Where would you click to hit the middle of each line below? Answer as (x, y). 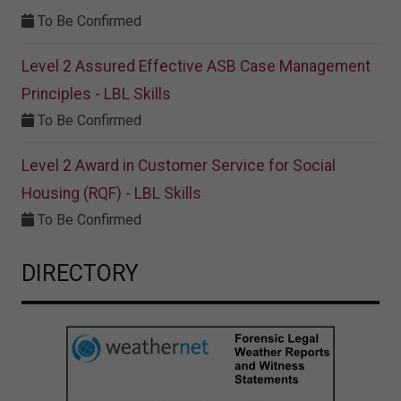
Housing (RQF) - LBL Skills (111, 193)
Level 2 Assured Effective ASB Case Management (196, 66)
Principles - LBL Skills (96, 94)
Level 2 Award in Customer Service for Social (179, 165)
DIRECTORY (80, 273)
